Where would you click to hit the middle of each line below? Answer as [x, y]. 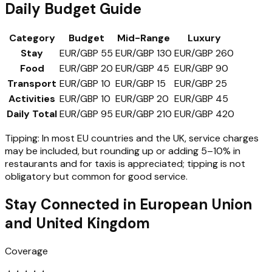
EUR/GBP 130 [144, 53]
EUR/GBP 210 [144, 114]
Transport [32, 84]
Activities [32, 99]
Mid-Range [144, 38]
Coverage [26, 251]
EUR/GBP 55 [86, 53]
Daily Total [32, 114]
